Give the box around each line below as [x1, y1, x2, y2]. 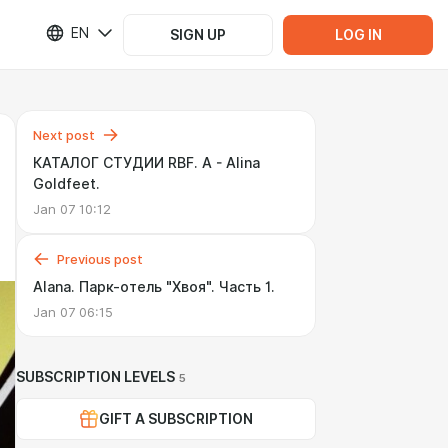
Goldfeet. [33, 176, 100, 192]
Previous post [57, 251, 143, 267]
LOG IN [334, 26, 382, 43]
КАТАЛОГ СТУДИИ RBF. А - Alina [33, 155, 260, 171]
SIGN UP [170, 26, 226, 43]
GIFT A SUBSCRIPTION [99, 411, 253, 427]
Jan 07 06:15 [33, 304, 113, 320]
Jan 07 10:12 [33, 201, 111, 217]
